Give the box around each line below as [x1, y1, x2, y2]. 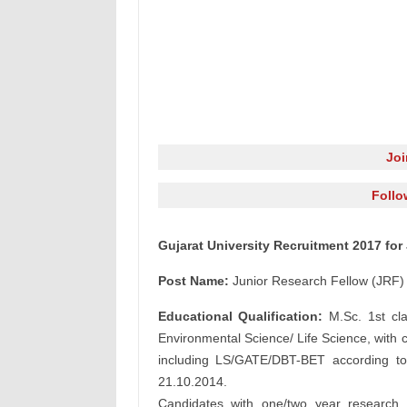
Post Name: [157, 273, 229, 288]
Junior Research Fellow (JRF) [228, 273, 404, 288]
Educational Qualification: [157, 309, 323, 323]
